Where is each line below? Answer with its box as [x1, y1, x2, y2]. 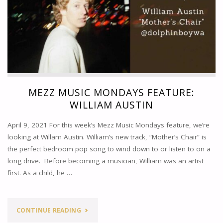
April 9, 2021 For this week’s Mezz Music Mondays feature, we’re [7, 120, 210, 129]
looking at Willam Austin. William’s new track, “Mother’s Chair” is [7, 132, 207, 141]
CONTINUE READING [16, 206, 81, 215]
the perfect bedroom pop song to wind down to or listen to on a [7, 144, 211, 153]
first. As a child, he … [7, 168, 72, 177]
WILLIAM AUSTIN [69, 98, 153, 112]
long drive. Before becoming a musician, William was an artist [7, 156, 204, 165]
